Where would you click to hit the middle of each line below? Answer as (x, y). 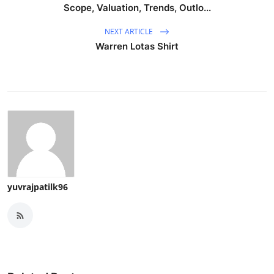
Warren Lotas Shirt (137, 46)
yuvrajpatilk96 (38, 187)
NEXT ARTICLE (130, 31)
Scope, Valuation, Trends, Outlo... (137, 8)
